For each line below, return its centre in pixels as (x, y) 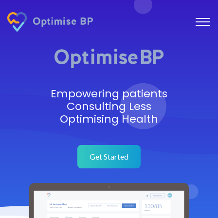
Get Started (109, 156)
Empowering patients (109, 94)
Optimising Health (109, 119)
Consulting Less (109, 106)
